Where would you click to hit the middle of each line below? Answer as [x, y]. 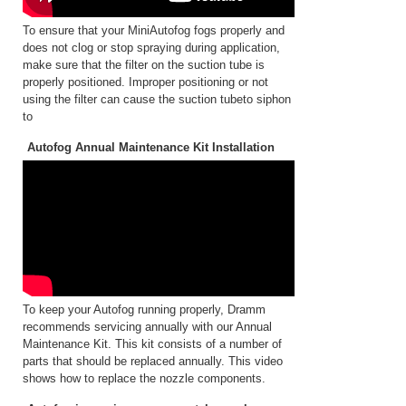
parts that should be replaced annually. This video [153, 361]
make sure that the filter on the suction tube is [144, 65]
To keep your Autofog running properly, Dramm [144, 309]
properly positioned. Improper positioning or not [145, 82]
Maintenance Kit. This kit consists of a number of [152, 344]
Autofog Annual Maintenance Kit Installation [151, 147]
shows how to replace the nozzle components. [144, 378]
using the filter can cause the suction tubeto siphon [157, 99]
